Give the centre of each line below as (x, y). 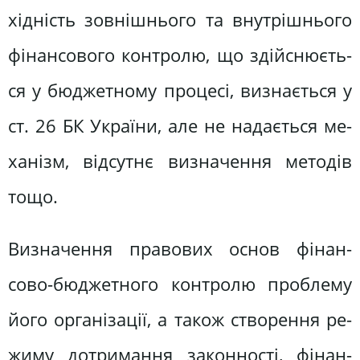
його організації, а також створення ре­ (180, 320)
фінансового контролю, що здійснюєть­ (180, 55)
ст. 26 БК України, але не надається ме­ (180, 125)
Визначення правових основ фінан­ (180, 249)
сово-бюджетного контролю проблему (180, 284)
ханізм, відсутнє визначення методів (180, 161)
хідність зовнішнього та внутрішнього (180, 19)
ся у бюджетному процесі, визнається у (180, 90)
